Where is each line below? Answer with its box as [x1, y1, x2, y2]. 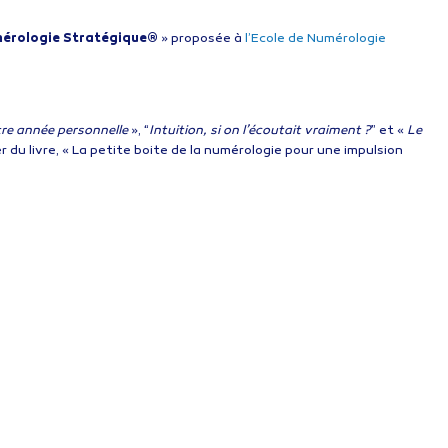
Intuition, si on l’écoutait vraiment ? [149, 122, 370, 139]
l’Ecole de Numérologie [245, 30, 386, 47]
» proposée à [158, 30, 245, 47]
